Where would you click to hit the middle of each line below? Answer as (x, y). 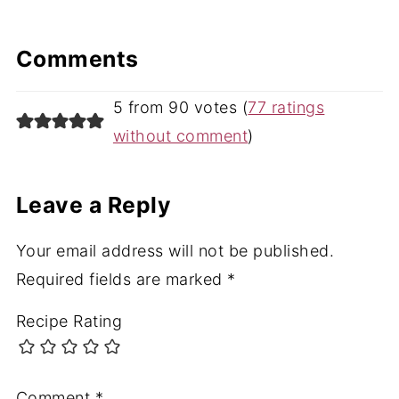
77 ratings (286, 107)
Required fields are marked (122, 279)
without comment (180, 135)
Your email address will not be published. (175, 250)
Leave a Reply (94, 204)
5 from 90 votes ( (180, 107)
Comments (77, 58)
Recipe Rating (69, 321)
